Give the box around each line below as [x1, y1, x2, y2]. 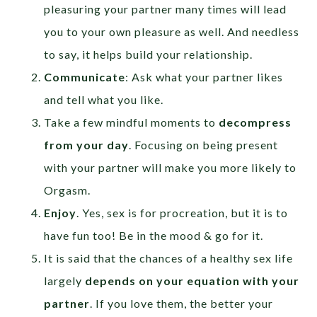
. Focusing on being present [129, 137, 279, 151]
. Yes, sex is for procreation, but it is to [76, 205, 289, 219]
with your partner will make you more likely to [44, 160, 297, 174]
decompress [219, 115, 292, 129]
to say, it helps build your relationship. [44, 47, 253, 61]
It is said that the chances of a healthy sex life [44, 250, 294, 265]
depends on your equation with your [85, 273, 300, 287]
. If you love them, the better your [90, 296, 274, 310]
